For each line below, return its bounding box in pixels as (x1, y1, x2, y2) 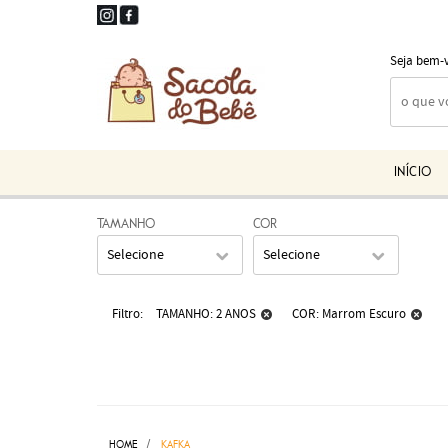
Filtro (112, 306, 140, 323)
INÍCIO (393, 165, 432, 180)
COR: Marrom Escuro (292, 306, 406, 323)
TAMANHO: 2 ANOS (156, 306, 256, 323)
